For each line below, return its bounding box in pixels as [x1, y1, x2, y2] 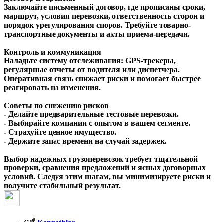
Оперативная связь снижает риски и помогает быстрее [4, 74, 201, 83]
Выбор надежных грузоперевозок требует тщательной [4, 154, 198, 163]
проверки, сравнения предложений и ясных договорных [4, 163, 206, 172]
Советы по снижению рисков [4, 101, 109, 110]
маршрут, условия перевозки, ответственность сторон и [4, 11, 204, 20]
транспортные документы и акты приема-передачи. [4, 29, 190, 38]
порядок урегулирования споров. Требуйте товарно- [4, 20, 191, 29]
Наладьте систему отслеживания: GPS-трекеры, [4, 56, 176, 65]
